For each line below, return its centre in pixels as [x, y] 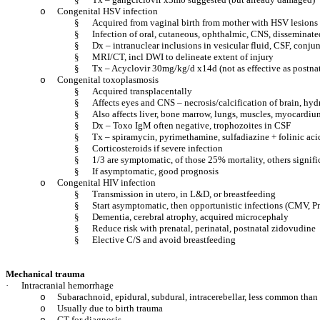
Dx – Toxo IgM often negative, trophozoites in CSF [191, 125]
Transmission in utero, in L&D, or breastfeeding [184, 194]
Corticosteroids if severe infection [157, 148]
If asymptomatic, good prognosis [155, 171]
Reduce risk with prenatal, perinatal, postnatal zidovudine [204, 228]
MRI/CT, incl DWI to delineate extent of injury [183, 57]
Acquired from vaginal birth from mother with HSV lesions [205, 22]
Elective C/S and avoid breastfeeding [164, 240]
